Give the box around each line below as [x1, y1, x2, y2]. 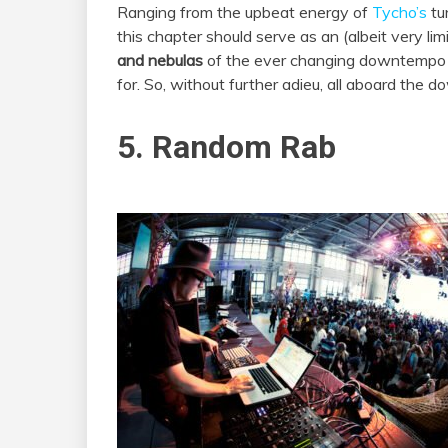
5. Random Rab [117, 127, 336, 166]
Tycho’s [372, 2, 427, 23]
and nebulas [117, 50, 203, 71]
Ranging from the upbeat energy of [117, 2, 372, 23]
